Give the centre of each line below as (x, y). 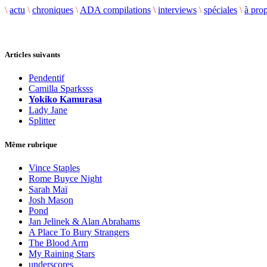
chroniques (53, 10)
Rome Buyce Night (65, 178)
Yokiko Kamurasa (65, 100)
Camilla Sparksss (61, 89)
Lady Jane (48, 110)
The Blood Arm (58, 243)
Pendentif (46, 78)
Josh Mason (51, 200)
